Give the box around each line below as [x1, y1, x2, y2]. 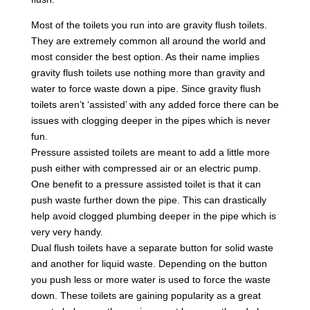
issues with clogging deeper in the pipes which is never [30, 115, 271, 126]
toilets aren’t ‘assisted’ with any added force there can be [30, 99, 279, 110]
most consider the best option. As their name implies [30, 51, 259, 62]
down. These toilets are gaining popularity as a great [30, 290, 261, 301]
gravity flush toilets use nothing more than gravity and [30, 67, 265, 78]
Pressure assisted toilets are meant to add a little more [30, 147, 270, 158]
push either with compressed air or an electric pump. [30, 163, 261, 174]
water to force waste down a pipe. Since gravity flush [30, 83, 261, 94]
